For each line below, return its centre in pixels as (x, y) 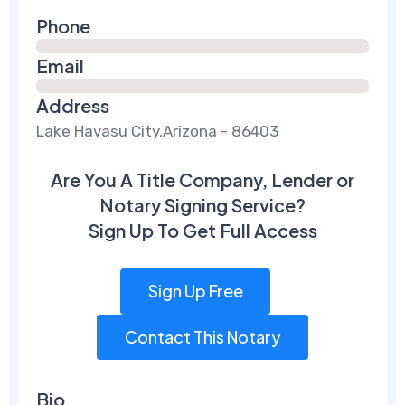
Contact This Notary (202, 336)
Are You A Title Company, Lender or (202, 179)
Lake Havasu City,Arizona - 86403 (158, 131)
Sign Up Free (195, 291)
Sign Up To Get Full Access (202, 230)
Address (73, 105)
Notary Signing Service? (202, 204)
